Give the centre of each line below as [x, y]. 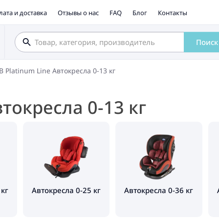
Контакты [172, 13]
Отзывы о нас [78, 13]
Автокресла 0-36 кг [159, 190]
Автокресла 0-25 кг [66, 190]
